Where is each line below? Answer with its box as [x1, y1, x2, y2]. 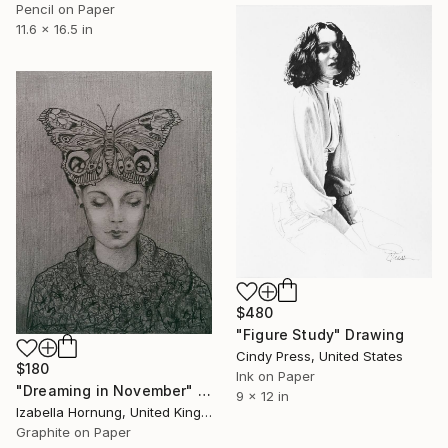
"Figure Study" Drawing [236, 325, 405, 343]
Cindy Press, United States [236, 347, 403, 364]
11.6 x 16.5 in [16, 20, 93, 37]
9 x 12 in [236, 387, 289, 404]
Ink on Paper [236, 367, 315, 384]
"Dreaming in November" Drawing [197, 382, 211, 400]
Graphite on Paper [16, 424, 131, 441]
